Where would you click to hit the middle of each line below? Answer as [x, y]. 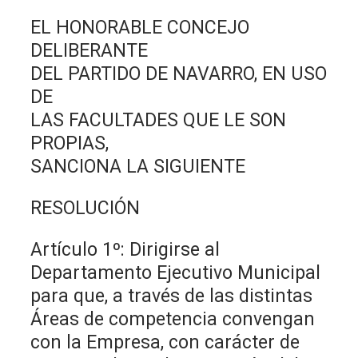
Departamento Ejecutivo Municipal [176, 272]
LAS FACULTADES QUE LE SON [159, 120]
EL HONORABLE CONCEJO [140, 27]
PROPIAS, [70, 143]
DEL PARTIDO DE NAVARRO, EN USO [179, 74]
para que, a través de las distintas [172, 296]
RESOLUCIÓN [86, 208]
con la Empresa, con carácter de [165, 342]
